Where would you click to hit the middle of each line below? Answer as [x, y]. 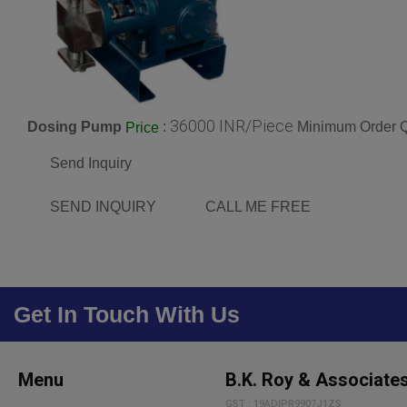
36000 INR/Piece [232, 126]
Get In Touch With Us [127, 315]
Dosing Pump [74, 127]
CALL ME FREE [258, 207]
